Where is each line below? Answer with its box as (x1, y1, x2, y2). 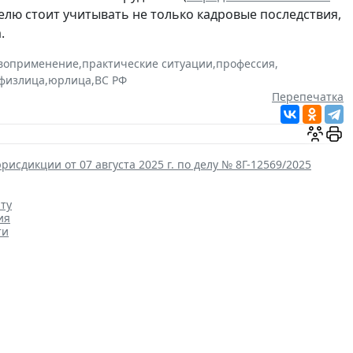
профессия (216, 56, 275, 72)
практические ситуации (82, 56, 213, 72)
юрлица (48, 72, 91, 88)
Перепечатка (272, 89, 344, 105)
